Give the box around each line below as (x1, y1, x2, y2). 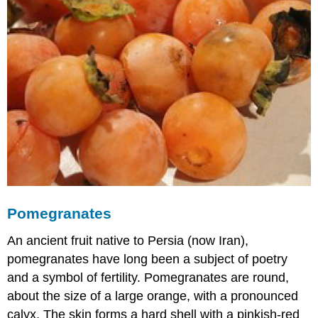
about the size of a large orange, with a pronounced (7, 289, 299, 304)
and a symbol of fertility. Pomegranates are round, (7, 270, 290, 285)
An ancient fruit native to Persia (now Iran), (7, 234, 249, 248)
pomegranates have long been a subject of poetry (7, 252, 288, 267)
